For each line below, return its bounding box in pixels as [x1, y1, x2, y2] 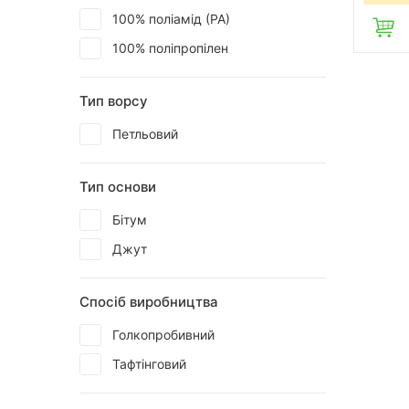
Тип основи [79, 178, 156, 195]
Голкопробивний [112, 327, 215, 342]
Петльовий [112, 126, 178, 142]
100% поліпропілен [112, 40, 228, 56]
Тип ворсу [79, 92, 148, 110]
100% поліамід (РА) [112, 11, 230, 26]
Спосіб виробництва [79, 293, 218, 310]
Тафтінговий [112, 356, 186, 372]
